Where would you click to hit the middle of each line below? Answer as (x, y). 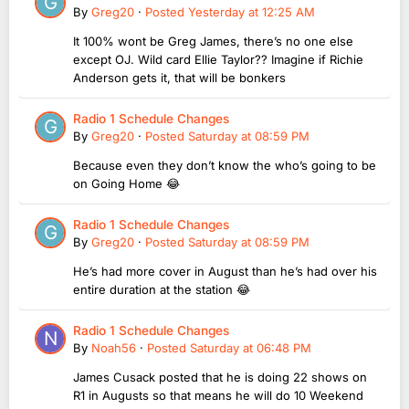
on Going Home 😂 (126, 184)
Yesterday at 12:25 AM (252, 12)
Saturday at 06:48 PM (251, 348)
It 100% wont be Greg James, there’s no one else (213, 42)
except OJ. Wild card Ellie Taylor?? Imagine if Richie (218, 60)
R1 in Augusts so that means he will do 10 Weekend (218, 396)
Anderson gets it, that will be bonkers (181, 78)
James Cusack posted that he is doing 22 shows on (220, 378)
